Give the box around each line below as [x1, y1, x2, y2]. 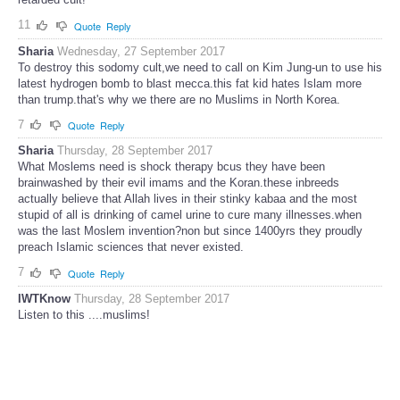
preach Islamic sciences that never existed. [18, 240, 244, 254]
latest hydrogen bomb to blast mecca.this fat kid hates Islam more [18, 76, 362, 90]
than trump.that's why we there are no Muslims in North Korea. [18, 92, 340, 106]
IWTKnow [18, 291, 71, 305]
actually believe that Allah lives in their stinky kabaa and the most [18, 192, 357, 206]
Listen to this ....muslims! [18, 307, 150, 321]
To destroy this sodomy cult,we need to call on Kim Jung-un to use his [18, 60, 382, 74]
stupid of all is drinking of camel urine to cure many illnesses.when [18, 208, 362, 222]
